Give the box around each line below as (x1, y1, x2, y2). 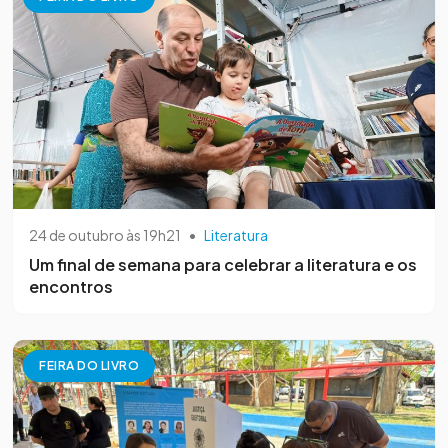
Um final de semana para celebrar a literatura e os (29, 253, 417, 275)
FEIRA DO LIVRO (39, 357, 139, 373)
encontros (29, 275, 113, 297)
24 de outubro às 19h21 (29, 225, 181, 244)
